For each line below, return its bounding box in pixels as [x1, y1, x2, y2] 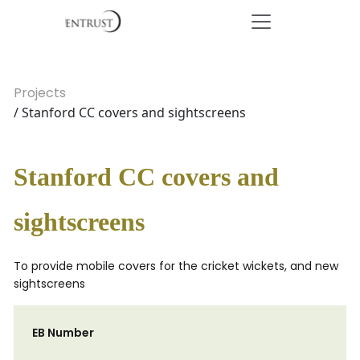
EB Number [32, 325, 94, 341]
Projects [14, 84, 66, 102]
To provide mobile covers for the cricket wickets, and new [14, 258, 338, 274]
